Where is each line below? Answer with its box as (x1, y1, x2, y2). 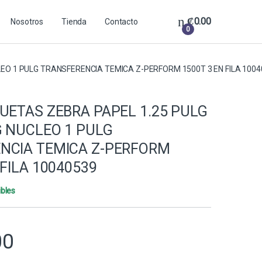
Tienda (61, 17, 87, 26)
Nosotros (11, 17, 44, 26)
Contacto (105, 17, 138, 26)
